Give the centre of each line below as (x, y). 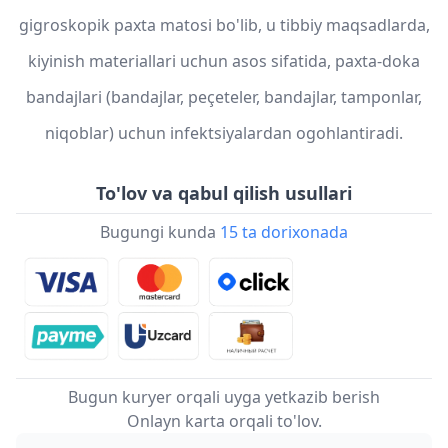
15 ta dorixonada (284, 232)
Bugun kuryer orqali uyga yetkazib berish (224, 397)
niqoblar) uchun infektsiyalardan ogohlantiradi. (224, 133)
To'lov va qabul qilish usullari (224, 193)
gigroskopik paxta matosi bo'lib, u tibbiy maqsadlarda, (224, 25)
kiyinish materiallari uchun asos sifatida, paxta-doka (224, 61)
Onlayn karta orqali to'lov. (224, 421)
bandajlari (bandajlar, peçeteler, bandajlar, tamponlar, (224, 97)
